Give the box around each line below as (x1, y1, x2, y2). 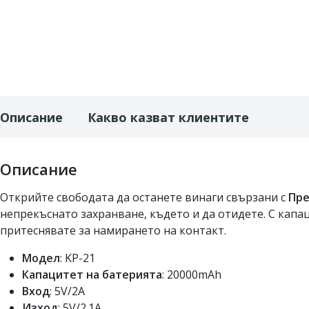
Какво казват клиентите (88, 108, 249, 126)
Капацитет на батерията (22, 266, 162, 282)
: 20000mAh (162, 266, 221, 282)
